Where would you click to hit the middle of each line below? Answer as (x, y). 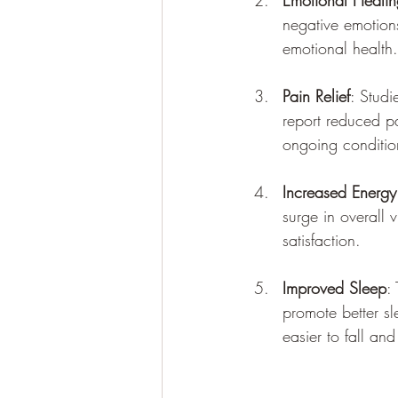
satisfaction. (322, 240)
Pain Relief (316, 96)
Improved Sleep (334, 288)
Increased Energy (339, 192)
